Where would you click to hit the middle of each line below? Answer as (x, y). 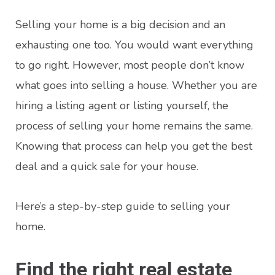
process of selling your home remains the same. (134, 126)
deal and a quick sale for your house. (107, 167)
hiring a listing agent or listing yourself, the (122, 106)
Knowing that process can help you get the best (134, 146)
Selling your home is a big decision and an (120, 25)
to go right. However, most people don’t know (130, 65)
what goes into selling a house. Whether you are (136, 86)
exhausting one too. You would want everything (134, 45)
